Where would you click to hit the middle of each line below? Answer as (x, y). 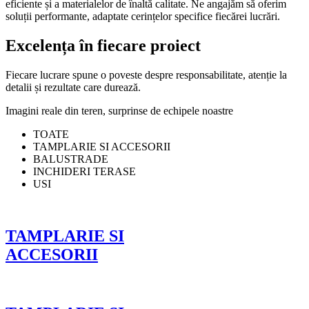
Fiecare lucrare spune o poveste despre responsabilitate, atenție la (146, 74)
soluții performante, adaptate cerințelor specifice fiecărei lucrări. (143, 16)
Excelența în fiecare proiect (103, 45)
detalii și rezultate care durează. (73, 87)
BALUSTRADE (71, 159)
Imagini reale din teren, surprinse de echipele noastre (119, 110)
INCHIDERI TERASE (84, 171)
